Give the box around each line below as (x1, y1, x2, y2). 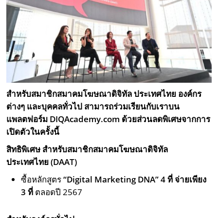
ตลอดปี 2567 (35, 186, 83, 198)
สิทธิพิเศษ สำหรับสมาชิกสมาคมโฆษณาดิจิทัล (6, 144, 168, 155)
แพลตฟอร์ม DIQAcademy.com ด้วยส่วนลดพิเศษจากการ (6, 113, 211, 125)
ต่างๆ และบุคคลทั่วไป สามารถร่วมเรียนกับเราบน (6, 101, 180, 112)
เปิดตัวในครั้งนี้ (6, 126, 60, 138)
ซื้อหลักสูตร (21, 174, 64, 185)
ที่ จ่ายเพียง (165, 174, 207, 185)
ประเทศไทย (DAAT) (6, 156, 77, 168)
